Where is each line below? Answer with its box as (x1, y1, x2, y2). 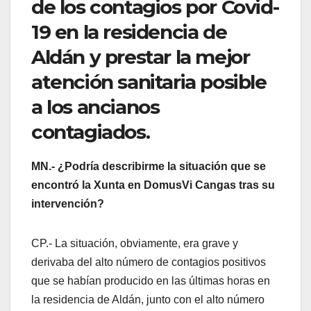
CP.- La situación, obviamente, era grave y (31, 237, 238, 249)
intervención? (31, 198, 104, 210)
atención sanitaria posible (31, 70, 267, 94)
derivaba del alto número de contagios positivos (31, 256, 266, 268)
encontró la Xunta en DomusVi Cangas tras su (31, 179, 275, 191)
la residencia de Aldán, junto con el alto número (31, 294, 264, 305)
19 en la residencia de (31, 20, 227, 44)
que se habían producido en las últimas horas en (31, 275, 270, 287)
